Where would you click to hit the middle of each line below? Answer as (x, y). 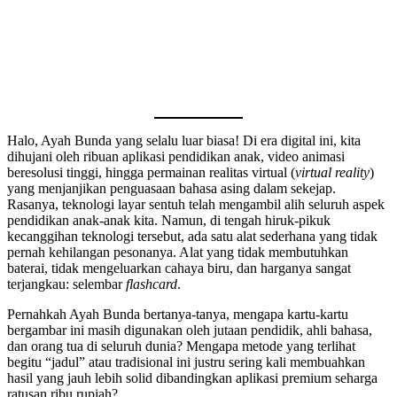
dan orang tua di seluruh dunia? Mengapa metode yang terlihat (181, 346)
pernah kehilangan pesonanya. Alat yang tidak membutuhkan (178, 252)
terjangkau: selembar (66, 284)
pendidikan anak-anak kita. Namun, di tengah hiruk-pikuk (169, 220)
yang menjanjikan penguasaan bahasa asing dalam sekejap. (171, 188)
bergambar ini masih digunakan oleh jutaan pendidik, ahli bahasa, (190, 330)
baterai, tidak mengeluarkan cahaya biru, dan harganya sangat (179, 268)
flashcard (152, 284)
